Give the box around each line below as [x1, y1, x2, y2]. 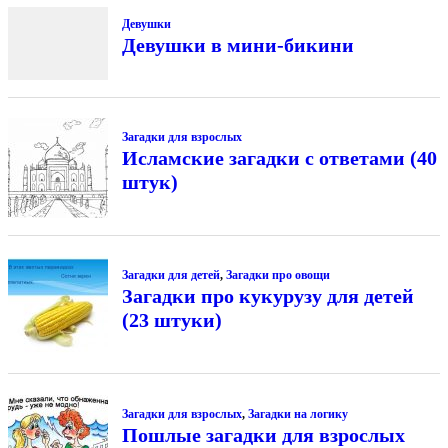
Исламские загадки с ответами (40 [121, 146, 437, 169]
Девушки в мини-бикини [121, 33, 354, 56]
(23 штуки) [121, 309, 222, 332]
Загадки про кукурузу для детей [121, 285, 414, 308]
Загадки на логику [247, 406, 348, 421]
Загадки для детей [121, 268, 220, 283]
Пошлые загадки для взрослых [121, 423, 405, 446]
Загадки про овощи [225, 268, 330, 283]
